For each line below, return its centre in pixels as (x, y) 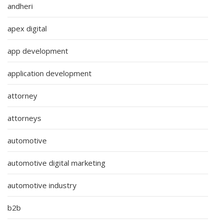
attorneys (24, 118)
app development (38, 51)
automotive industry (42, 185)
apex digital (27, 28)
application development (50, 73)
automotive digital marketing (56, 163)
